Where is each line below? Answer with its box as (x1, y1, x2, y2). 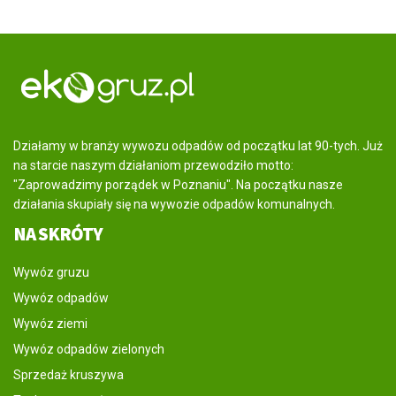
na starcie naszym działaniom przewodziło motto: (13, 158, 293, 173)
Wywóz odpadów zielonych (13, 342, 164, 357)
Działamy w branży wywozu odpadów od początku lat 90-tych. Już (13, 139, 383, 154)
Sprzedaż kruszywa (13, 368, 124, 383)
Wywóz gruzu (13, 265, 89, 280)
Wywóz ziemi (13, 316, 88, 331)
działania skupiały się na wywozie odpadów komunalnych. (13, 197, 335, 212)
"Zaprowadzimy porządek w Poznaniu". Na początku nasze (13, 178, 343, 193)
